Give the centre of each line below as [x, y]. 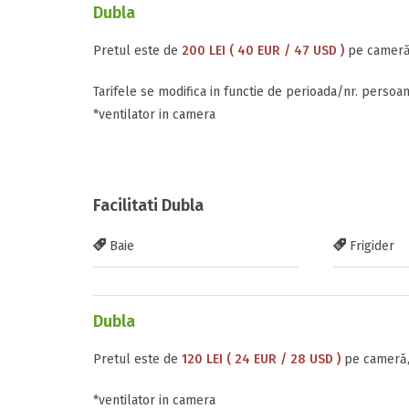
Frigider [370, 246]
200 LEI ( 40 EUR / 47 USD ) [263, 51]
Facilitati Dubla [148, 205]
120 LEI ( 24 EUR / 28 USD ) [261, 359]
